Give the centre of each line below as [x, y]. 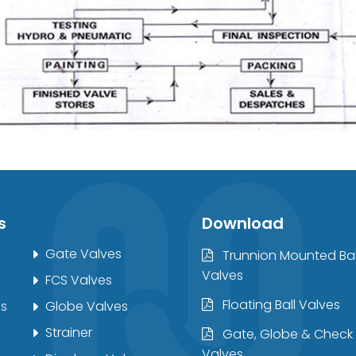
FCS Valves [78, 280]
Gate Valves [83, 253]
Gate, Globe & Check [286, 334]
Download [243, 223]
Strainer [68, 332]
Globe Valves [86, 306]
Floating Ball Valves [280, 304]
